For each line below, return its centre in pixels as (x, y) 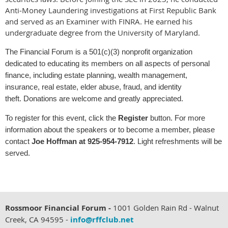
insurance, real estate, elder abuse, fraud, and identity (93, 87)
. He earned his (166, 21)
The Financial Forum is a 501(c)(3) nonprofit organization (99, 51)
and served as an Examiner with (61, 21)
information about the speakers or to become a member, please (110, 129)
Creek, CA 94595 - (38, 219)
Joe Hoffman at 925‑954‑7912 (82, 141)
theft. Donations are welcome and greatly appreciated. (94, 98)
